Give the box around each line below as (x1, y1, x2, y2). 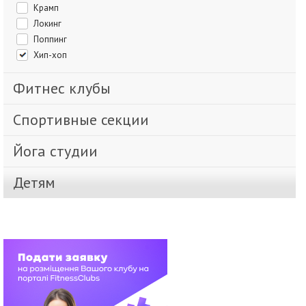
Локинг (39, 18, 61, 30)
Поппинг (39, 33, 67, 46)
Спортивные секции (21, 110, 149, 130)
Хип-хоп (39, 49, 67, 61)
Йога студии (23, 141, 98, 161)
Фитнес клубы (25, 79, 111, 98)
